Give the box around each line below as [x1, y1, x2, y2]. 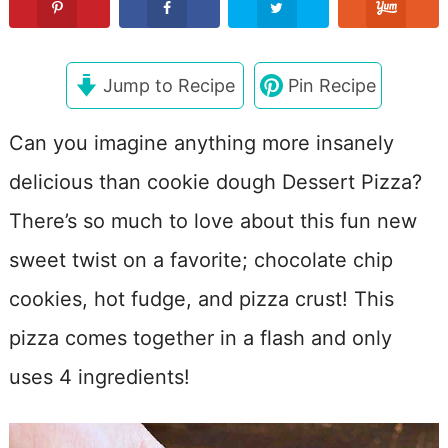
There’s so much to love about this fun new [8, 208, 417, 233]
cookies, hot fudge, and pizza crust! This [8, 286, 394, 311]
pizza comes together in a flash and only [8, 325, 392, 350]
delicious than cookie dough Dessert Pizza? [8, 169, 422, 194]
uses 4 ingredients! [8, 364, 190, 389]
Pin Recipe [283, 74, 377, 96]
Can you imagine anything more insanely [8, 130, 394, 155]
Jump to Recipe [98, 74, 235, 96]
